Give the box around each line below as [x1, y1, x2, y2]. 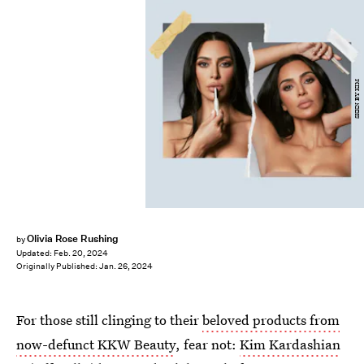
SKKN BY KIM [351, 79, 362, 119]
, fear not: [175, 335, 240, 353]
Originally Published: [16, 261, 99, 272]
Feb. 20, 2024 [54, 248, 108, 259]
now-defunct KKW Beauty [16, 335, 175, 353]
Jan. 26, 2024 [99, 261, 153, 272]
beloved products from [202, 310, 340, 329]
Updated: [16, 248, 54, 259]
